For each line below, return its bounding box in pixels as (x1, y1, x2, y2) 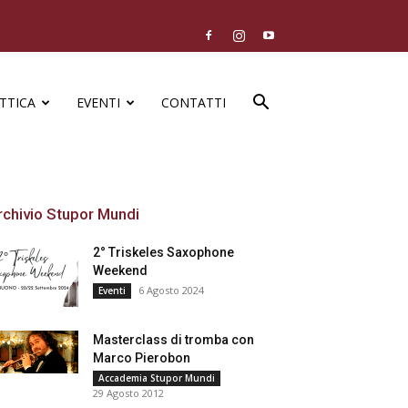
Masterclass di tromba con (93, 332, 254, 347)
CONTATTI (161, 94, 226, 111)
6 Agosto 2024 (138, 283, 204, 297)
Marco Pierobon (93, 351, 190, 365)
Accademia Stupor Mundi (98, 372, 215, 384)
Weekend (93, 263, 148, 278)
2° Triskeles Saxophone (93, 245, 234, 260)
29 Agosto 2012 (93, 386, 164, 400)
